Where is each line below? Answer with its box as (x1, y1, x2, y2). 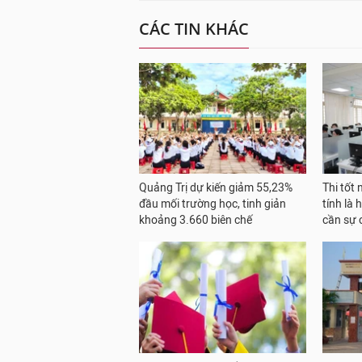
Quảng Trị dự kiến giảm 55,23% (139, 181, 293, 196)
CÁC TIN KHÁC (139, 17, 249, 40)
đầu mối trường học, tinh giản (139, 197, 286, 212)
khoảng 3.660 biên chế (139, 213, 252, 228)
